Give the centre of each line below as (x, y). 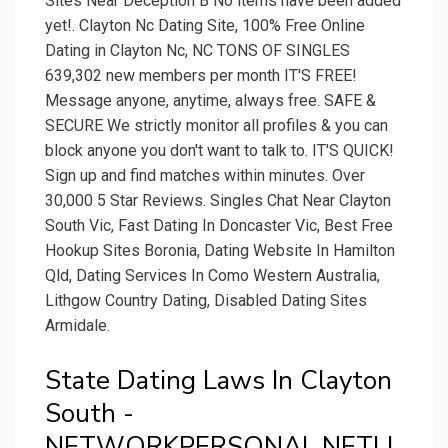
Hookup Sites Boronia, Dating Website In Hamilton (220, 251)
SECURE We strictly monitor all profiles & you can (216, 126)
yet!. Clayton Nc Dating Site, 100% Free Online (205, 26)
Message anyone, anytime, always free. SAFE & (210, 101)
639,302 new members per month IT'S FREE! (201, 76)
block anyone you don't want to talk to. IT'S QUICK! (219, 151)
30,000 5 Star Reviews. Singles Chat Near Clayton (218, 201)
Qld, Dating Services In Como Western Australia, (212, 276)
